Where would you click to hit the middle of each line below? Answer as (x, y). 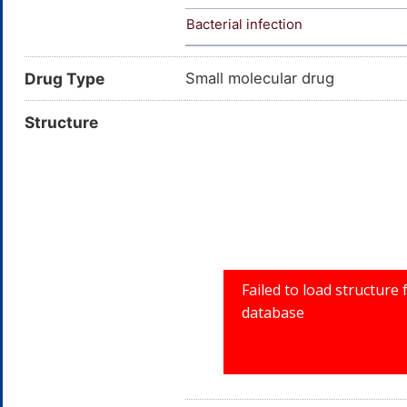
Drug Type (65, 79)
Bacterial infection (244, 25)
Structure (61, 123)
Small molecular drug (260, 79)
